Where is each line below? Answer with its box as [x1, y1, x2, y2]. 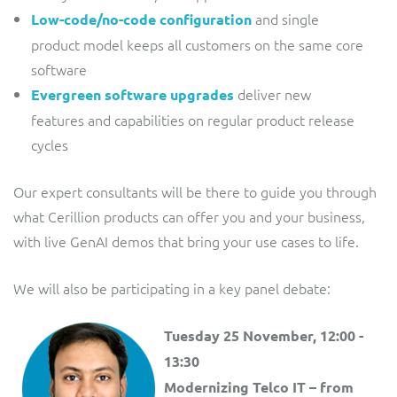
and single [252, 8, 319, 28]
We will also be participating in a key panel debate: [13, 277, 331, 298]
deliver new [234, 83, 311, 104]
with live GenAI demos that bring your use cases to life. [13, 230, 359, 251]
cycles [31, 134, 68, 154]
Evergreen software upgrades [31, 84, 234, 104]
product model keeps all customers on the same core [31, 34, 363, 54]
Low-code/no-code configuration [31, 9, 252, 28]
